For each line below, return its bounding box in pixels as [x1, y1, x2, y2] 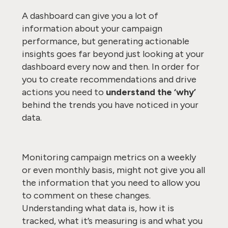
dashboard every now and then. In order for [21, 61, 199, 72]
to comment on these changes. [21, 190, 151, 201]
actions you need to [21, 87, 106, 98]
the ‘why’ [157, 87, 196, 98]
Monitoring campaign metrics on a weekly [21, 152, 196, 163]
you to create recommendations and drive [21, 74, 196, 85]
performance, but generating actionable [21, 36, 189, 47]
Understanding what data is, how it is [21, 203, 174, 214]
